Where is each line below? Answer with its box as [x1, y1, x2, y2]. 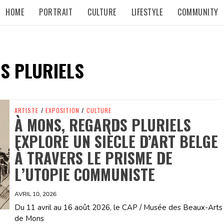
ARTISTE [14, 106, 38, 115]
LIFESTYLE [131, 6, 163, 18]
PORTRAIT [39, 6, 73, 18]
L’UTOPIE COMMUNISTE [14, 163, 155, 186]
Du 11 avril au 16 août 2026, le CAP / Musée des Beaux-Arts [14, 202, 222, 213]
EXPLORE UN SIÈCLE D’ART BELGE [14, 130, 218, 153]
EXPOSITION [45, 106, 79, 115]
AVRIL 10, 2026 [14, 190, 56, 198]
